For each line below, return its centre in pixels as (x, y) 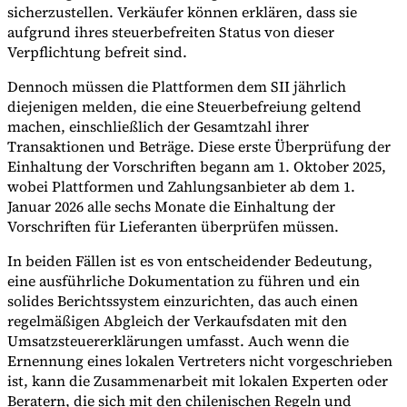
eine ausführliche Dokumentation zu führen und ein (184, 281)
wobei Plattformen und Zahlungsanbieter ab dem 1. (181, 187)
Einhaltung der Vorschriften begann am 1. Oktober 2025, (197, 167)
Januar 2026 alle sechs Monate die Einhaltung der (171, 207)
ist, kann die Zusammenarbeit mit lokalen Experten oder (198, 381)
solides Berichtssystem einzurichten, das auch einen (183, 301)
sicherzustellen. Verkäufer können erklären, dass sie (182, 12)
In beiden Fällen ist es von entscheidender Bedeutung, (190, 261)
